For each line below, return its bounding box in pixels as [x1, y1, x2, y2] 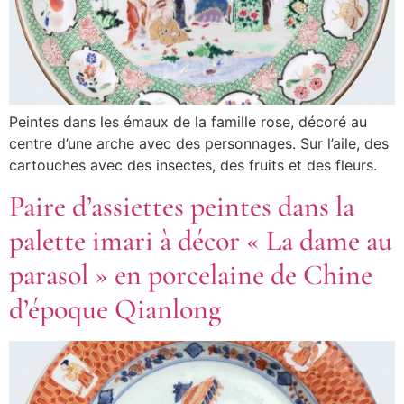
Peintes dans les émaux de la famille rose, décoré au [9, 113, 367, 132]
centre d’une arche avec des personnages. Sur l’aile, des [9, 134, 389, 153]
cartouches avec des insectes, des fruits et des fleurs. [9, 156, 377, 175]
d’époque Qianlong [9, 290, 221, 326]
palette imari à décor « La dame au [9, 222, 392, 258]
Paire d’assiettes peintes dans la [9, 188, 354, 224]
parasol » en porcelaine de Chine [9, 256, 372, 292]
